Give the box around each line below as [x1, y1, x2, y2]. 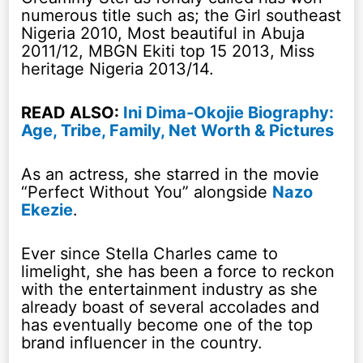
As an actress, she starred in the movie [21, 164, 320, 184]
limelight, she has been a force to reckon [21, 261, 335, 281]
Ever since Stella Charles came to [21, 243, 279, 263]
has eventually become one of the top [21, 314, 314, 335]
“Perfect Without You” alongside [21, 181, 273, 202]
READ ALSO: [21, 102, 124, 122]
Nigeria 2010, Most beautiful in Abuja [21, 23, 305, 43]
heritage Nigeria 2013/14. [21, 58, 215, 79]
